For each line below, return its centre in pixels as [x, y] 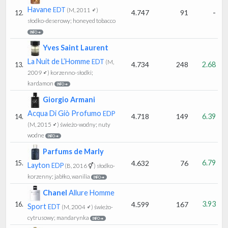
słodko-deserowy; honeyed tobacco [72, 20]
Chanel [55, 192]
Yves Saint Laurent [76, 47]
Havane [40, 9]
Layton [39, 165]
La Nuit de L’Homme [60, 61]
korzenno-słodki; [71, 72]
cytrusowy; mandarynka [58, 217]
